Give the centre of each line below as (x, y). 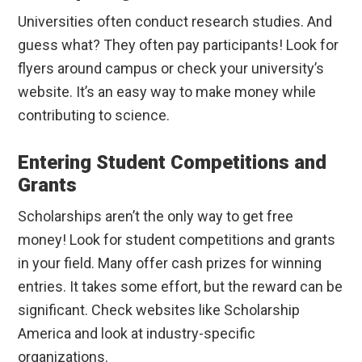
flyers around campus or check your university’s (171, 69)
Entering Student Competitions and (173, 163)
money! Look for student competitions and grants (177, 240)
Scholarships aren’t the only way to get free (156, 217)
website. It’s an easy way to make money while (167, 92)
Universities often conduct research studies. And (175, 22)
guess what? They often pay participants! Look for (179, 45)
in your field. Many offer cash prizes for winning (170, 263)
